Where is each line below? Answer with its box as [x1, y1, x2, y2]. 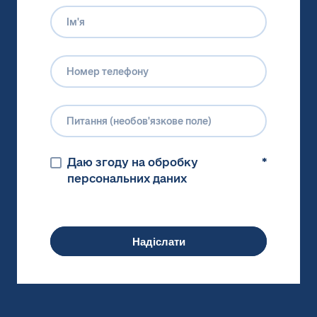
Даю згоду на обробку [67, 155, 198, 171]
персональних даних [67, 171, 187, 187]
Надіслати [132, 235, 185, 248]
